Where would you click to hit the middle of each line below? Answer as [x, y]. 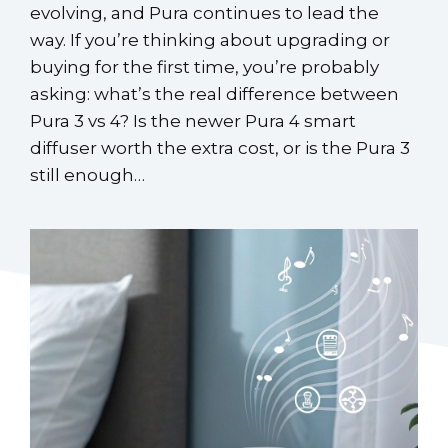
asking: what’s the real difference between [214, 93]
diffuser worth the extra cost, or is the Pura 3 [220, 147]
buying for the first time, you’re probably [204, 66]
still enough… [87, 174]
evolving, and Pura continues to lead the [204, 12]
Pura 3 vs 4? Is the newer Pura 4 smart [193, 120]
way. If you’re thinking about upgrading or [210, 39]
